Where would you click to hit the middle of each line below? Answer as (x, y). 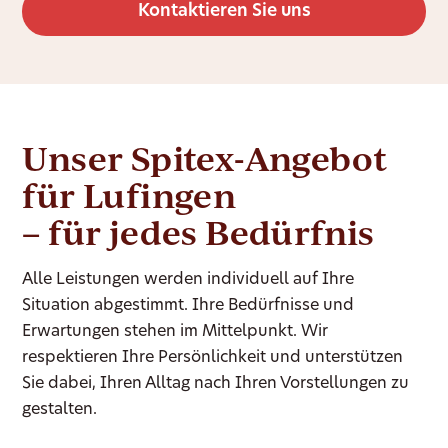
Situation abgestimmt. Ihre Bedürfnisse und (188, 306)
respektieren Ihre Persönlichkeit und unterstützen (213, 358)
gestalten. (60, 410)
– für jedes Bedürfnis (198, 232)
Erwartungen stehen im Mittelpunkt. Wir (175, 332)
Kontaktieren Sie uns (224, 12)
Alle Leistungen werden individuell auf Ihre (188, 280)
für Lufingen (129, 195)
